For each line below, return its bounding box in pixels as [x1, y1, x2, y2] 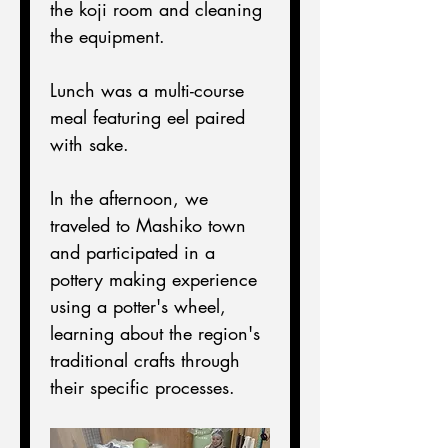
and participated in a [50, 240, 221, 264]
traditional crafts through [50, 348, 246, 372]
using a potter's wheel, [50, 294, 232, 318]
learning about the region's [50, 321, 266, 345]
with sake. [50, 132, 129, 156]
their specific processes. [50, 375, 235, 399]
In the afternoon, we [50, 186, 214, 210]
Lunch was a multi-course [50, 78, 250, 102]
